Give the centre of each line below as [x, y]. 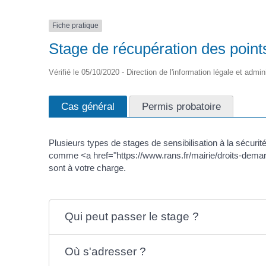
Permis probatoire [181, 106]
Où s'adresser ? [106, 251]
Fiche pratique [75, 26]
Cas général [88, 106]
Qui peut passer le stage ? [132, 216]
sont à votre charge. [87, 167]
